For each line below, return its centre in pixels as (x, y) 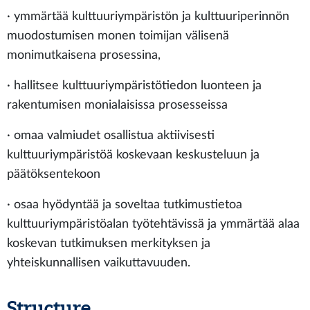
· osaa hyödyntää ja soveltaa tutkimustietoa (125, 204)
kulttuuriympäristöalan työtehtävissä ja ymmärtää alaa (153, 224)
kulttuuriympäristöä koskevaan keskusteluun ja (133, 155)
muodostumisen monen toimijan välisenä (118, 36)
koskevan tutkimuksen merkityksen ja (109, 243)
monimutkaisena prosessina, (84, 55)
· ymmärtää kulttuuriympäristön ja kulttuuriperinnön (148, 16)
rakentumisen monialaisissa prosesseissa (117, 105)
